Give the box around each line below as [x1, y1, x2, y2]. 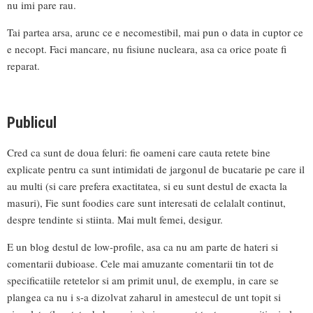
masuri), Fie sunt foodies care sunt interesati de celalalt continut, [7, 196, 286, 210]
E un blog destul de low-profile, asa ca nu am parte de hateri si [7, 240, 278, 254]
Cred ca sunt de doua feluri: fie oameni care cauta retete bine [7, 145, 270, 160]
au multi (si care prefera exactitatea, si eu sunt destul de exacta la [7, 179, 287, 194]
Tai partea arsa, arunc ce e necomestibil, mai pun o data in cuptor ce [7, 25, 303, 40]
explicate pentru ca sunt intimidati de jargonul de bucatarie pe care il [7, 162, 305, 177]
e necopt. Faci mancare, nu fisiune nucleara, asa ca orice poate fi [7, 42, 286, 57]
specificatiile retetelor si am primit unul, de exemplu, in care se [7, 273, 279, 288]
